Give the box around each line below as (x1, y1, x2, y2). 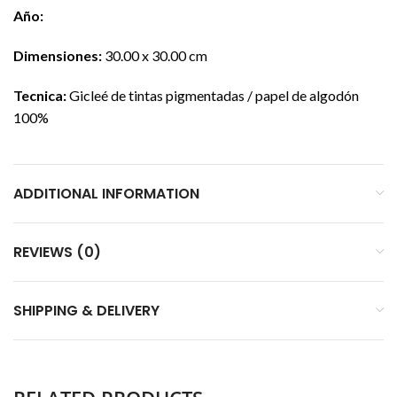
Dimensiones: (13, 46, 102, 64)
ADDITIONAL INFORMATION (13, 183, 199, 204)
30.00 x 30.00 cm (102, 46, 207, 64)
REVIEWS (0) (13, 241, 101, 262)
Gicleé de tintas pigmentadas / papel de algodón (66, 86, 359, 104)
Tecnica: (13, 86, 66, 104)
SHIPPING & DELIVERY (13, 300, 160, 321)
